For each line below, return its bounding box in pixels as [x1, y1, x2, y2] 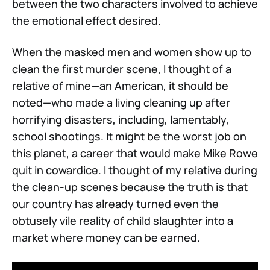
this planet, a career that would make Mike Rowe [12, 145, 258, 160]
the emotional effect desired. [12, 13, 163, 28]
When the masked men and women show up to [12, 44, 251, 59]
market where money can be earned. [12, 230, 202, 245]
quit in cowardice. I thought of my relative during [12, 162, 257, 177]
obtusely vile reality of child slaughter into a [12, 213, 233, 228]
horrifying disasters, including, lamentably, [12, 111, 229, 127]
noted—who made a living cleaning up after [12, 95, 230, 110]
